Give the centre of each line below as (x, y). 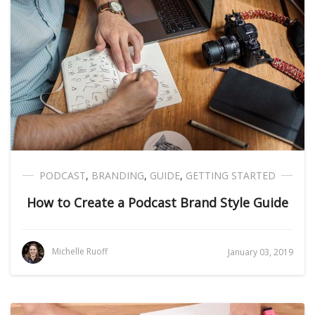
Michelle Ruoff (80, 252)
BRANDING (118, 175)
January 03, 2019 (261, 252)
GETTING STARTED (231, 175)
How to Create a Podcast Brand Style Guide (157, 202)
